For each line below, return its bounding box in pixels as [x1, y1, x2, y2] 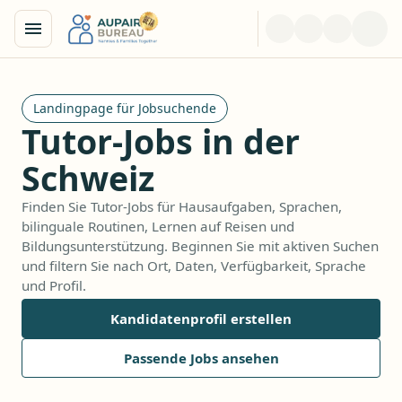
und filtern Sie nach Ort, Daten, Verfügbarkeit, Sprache [22, 257, 366, 275]
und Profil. [22, 276, 86, 294]
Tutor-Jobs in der [22, 118, 300, 164]
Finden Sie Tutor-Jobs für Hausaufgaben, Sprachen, [22, 197, 342, 215]
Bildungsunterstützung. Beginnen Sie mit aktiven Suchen [22, 237, 379, 255]
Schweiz [22, 155, 154, 201]
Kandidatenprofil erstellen [110, 310, 292, 328]
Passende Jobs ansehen [123, 349, 279, 367]
